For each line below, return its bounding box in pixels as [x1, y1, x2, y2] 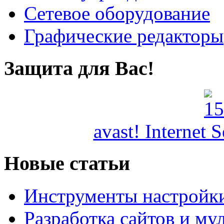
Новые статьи [4, 152, 130, 175]
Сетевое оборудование [24, 2, 210, 24]
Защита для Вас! [4, 56, 154, 79]
